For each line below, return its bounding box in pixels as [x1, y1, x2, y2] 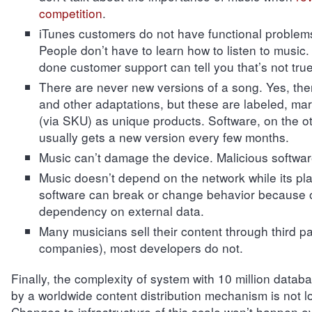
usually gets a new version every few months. [38, 128, 289, 146]
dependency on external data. [38, 202, 204, 219]
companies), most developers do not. [38, 239, 243, 256]
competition [38, 4, 102, 22]
